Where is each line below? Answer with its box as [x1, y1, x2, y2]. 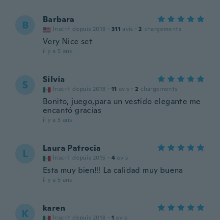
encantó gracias [43, 105, 102, 115]
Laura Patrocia [43, 143, 101, 153]
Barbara [43, 14, 75, 25]
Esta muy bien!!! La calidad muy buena [43, 165, 183, 175]
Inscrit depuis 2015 [53, 154, 106, 162]
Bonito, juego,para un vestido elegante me [43, 96, 201, 107]
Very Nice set [43, 36, 93, 47]
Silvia [43, 74, 65, 84]
